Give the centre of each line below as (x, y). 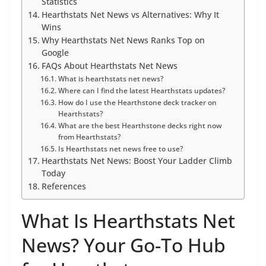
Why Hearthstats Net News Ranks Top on (123, 41)
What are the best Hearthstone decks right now (140, 126)
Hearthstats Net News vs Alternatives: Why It (130, 15)
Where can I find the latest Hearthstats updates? (141, 91)
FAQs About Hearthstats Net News (109, 66)
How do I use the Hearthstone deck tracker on (137, 103)
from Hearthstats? (89, 137)
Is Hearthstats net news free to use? (120, 149)
